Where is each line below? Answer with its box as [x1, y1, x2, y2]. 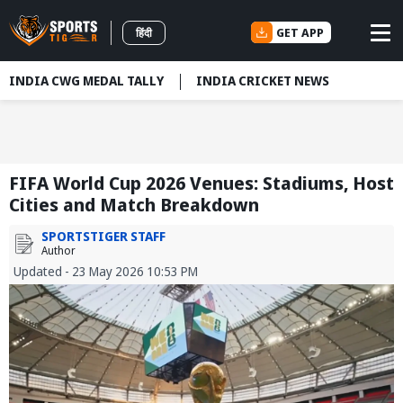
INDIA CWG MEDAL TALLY [9, 72, 164, 89]
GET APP [276, 23, 324, 40]
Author [41, 243, 76, 259]
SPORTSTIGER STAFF [41, 228, 166, 246]
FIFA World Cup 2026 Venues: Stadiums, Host [9, 171, 394, 196]
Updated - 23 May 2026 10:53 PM [13, 263, 198, 281]
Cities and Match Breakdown [9, 193, 259, 218]
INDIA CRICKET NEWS [196, 72, 329, 89]
